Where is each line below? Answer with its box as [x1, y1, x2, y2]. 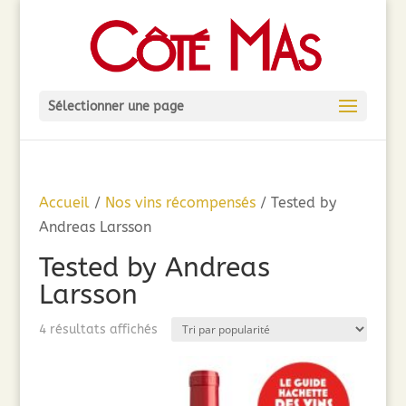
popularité [156, 370, 222, 385]
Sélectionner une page [47, 99, 184, 114]
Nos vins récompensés [104, 194, 256, 211]
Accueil [38, 194, 90, 211]
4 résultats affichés [38, 322, 158, 337]
